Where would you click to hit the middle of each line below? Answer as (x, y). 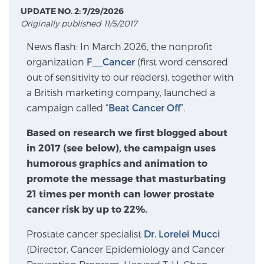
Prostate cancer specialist (85, 234)
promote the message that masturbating (126, 178)
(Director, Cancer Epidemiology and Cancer (126, 249)
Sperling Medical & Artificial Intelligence (132, 178)
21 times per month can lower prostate (121, 194)
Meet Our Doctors (132, 37)
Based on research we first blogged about (127, 132)
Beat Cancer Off (144, 108)
